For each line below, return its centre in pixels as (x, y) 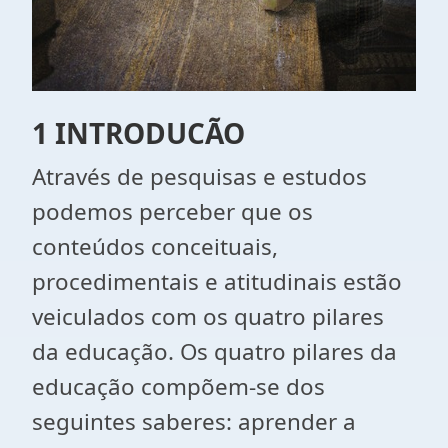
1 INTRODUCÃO (138, 133)
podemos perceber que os (172, 211)
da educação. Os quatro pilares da (214, 351)
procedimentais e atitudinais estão (217, 281)
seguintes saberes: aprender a (194, 421)
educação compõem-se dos (178, 386)
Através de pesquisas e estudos (199, 176)
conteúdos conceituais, (155, 246)
